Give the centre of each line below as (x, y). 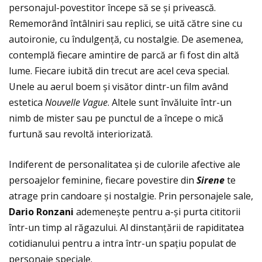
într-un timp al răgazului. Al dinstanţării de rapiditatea (126, 228)
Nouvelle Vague (76, 103)
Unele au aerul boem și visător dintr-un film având (118, 87)
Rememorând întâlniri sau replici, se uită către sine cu (125, 24)
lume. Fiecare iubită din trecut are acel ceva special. (119, 71)
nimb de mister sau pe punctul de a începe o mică (116, 118)
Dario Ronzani (42, 212)
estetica (27, 103)
